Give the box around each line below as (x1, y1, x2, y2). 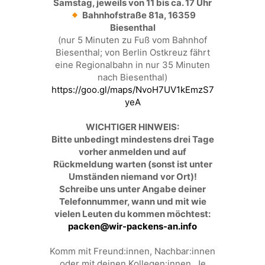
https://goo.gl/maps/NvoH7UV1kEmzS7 (51, 84, 214, 95)
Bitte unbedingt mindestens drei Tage (51, 134, 214, 145)
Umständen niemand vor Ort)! (68, 171, 197, 182)
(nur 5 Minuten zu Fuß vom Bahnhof (58, 34, 207, 46)
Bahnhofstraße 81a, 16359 (82, 9, 196, 21)
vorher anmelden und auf (79, 146, 186, 157)
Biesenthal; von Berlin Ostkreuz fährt (55, 47, 210, 58)
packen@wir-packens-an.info (68, 221, 197, 232)
